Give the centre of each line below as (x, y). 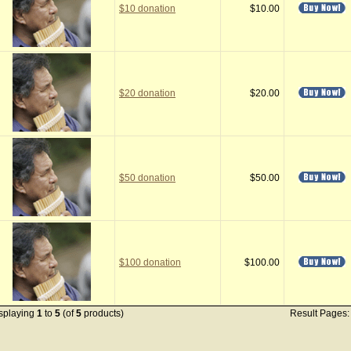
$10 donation (147, 9)
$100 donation (150, 262)
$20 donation (147, 93)
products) (103, 313)
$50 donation (147, 178)
